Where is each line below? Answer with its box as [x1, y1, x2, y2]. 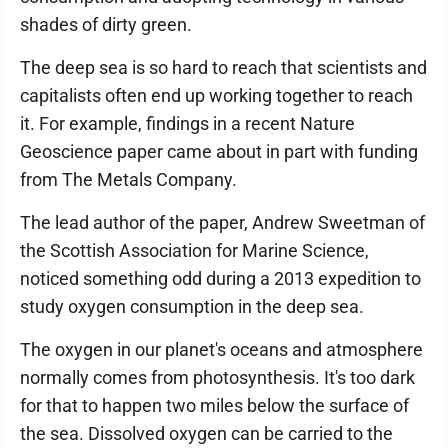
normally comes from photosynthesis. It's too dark [20, 367, 415, 388]
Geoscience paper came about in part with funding [20, 141, 418, 162]
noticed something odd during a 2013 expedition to [20, 268, 421, 289]
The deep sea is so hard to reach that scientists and [20, 57, 427, 78]
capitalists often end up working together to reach [20, 85, 413, 106]
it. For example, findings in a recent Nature [20, 113, 355, 134]
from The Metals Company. [20, 169, 237, 190]
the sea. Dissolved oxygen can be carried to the [20, 423, 393, 444]
